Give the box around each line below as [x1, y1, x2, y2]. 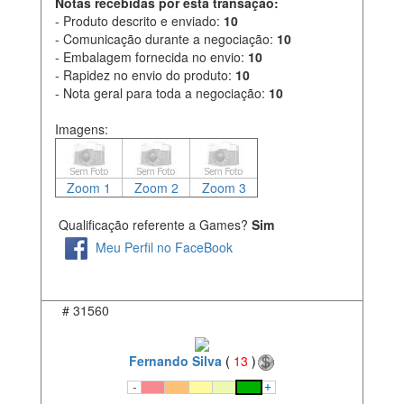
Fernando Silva [128, 351, 222, 370]
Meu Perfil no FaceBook [96, 237, 233, 256]
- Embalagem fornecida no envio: [55, 48, 248, 67]
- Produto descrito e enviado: [55, 12, 224, 31]
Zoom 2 [133, 179, 179, 197]
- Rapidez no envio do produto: [55, 66, 235, 85]
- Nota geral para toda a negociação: [55, 84, 269, 103]
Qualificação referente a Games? [55, 216, 248, 234]
